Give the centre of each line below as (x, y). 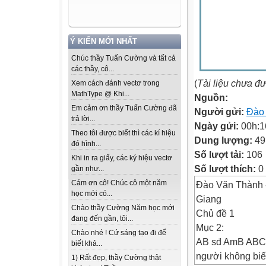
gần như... (88, 169)
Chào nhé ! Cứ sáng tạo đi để (119, 233)
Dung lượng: (224, 140)
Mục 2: (210, 227)
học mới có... (92, 194)
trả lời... (83, 119)
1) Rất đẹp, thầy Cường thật (116, 258)
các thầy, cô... (93, 69)
